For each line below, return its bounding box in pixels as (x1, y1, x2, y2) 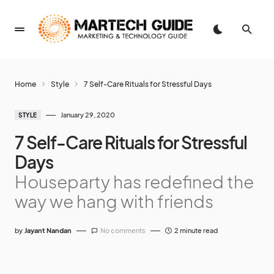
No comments (100, 226, 146, 234)
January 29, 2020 (60, 111, 115, 119)
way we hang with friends (15, 190, 213, 212)
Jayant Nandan (24, 226, 72, 234)
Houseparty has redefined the (15, 171, 254, 192)
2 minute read (174, 226, 218, 234)
